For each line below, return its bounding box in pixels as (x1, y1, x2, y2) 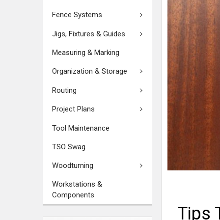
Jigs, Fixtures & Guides (52, 29, 125, 38)
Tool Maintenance (52, 123, 110, 133)
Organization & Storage (52, 67, 127, 76)
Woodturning (52, 161, 93, 170)
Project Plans (52, 105, 95, 114)
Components (52, 191, 94, 199)
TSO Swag (52, 142, 85, 151)
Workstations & (52, 180, 102, 189)
